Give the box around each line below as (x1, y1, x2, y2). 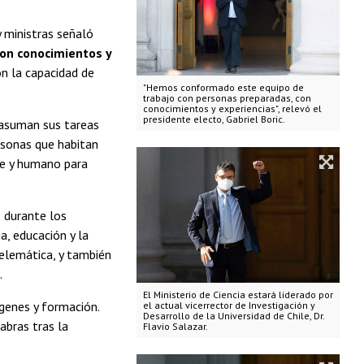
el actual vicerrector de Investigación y (142, 298, 315, 311)
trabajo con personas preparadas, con (142, 92, 311, 105)
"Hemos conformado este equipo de (142, 81, 304, 94)
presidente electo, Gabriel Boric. (142, 113, 285, 126)
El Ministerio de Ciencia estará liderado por (142, 288, 333, 301)
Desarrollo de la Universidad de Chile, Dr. (142, 309, 325, 322)
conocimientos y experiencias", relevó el (142, 102, 322, 115)
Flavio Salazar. (142, 319, 208, 332)
